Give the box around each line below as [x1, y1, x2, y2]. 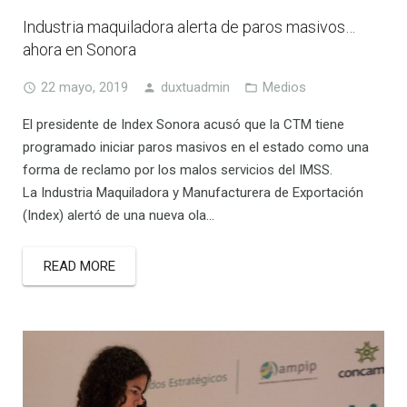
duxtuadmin [161, 78, 230, 95]
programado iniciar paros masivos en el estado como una [23, 138, 369, 155]
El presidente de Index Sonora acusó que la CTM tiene [23, 115, 344, 133]
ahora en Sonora [23, 39, 136, 59]
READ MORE [43, 258, 115, 274]
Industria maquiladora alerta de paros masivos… [23, 16, 355, 36]
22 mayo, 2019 [41, 78, 128, 95]
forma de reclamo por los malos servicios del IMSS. [23, 161, 333, 178]
